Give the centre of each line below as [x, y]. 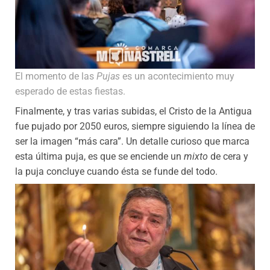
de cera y [228, 156]
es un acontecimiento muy [177, 76]
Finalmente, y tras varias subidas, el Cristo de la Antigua [133, 111]
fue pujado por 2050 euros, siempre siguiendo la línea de [135, 126]
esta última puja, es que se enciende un [99, 156]
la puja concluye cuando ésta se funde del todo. [116, 171]
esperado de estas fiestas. [70, 91]
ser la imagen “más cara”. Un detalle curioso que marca [132, 141]
